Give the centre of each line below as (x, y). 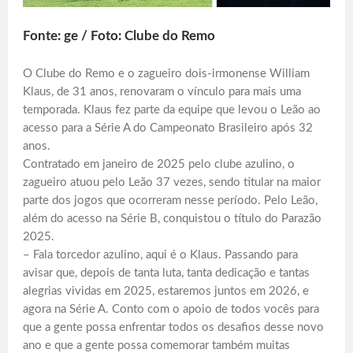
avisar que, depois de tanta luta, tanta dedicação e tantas (166, 273)
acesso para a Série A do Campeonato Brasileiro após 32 (168, 128)
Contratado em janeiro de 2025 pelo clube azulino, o (159, 164)
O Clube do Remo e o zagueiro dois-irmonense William (166, 73)
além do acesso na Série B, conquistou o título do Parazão (172, 218)
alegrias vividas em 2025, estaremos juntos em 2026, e (166, 291)
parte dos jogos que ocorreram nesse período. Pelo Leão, (170, 200)
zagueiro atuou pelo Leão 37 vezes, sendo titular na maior (172, 182)
